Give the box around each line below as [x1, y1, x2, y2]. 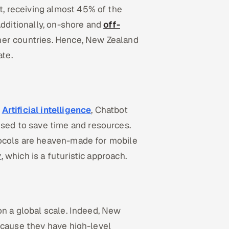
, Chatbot [91, 104, 128, 116]
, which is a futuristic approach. [1, 150, 127, 162]
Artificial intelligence [2, 104, 91, 116]
